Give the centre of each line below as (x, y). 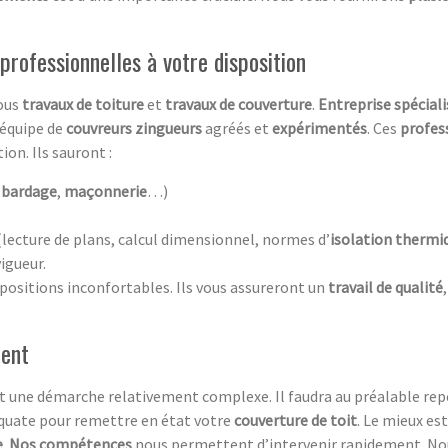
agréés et (237, 127)
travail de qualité (385, 286)
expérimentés (319, 127)
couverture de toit (295, 419)
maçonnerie (105, 190)
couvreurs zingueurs (134, 127)
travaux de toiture (84, 103)
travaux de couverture (238, 103)
